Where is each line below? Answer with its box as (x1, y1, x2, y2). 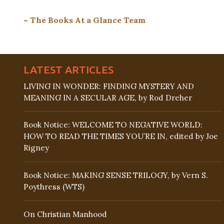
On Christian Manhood (23, 209, 107, 219)
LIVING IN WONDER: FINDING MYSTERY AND (23, 81, 194, 91)
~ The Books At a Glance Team (23, 14, 145, 25)
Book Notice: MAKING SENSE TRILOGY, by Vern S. (23, 170, 208, 180)
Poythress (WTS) (23, 182, 84, 192)
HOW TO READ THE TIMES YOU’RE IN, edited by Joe (23, 131, 218, 141)
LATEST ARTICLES (23, 63, 113, 75)
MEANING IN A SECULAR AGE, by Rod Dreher (23, 92, 192, 102)
